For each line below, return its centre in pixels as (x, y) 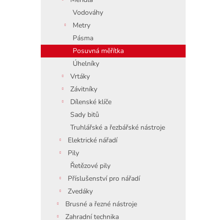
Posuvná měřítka (98, 51)
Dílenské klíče (91, 102)
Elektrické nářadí (93, 140)
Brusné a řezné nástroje (101, 204)
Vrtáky (80, 76)
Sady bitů (85, 115)
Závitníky (84, 89)
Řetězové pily (90, 166)
